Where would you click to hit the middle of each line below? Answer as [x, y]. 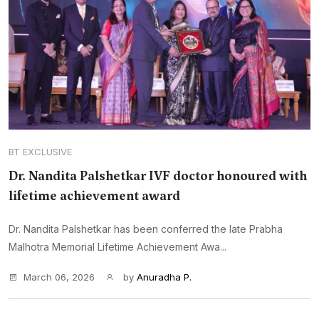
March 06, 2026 [59, 277]
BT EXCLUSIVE [40, 152]
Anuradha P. [164, 277]
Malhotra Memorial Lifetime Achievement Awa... [117, 247]
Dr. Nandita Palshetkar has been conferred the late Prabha [146, 229]
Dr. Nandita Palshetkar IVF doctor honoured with [158, 176]
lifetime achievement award [94, 196]
